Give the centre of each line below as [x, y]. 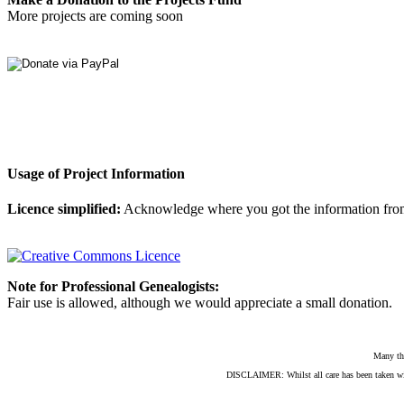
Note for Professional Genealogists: [113, 287]
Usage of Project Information [96, 174]
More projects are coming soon [95, 15]
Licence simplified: [64, 209]
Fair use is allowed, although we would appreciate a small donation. [200, 303]
